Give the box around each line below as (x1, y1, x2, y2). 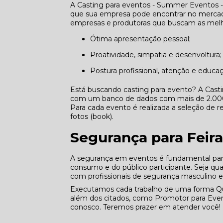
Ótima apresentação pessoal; (96, 34, 191, 43)
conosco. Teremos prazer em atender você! (70, 202, 221, 212)
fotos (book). (70, 111, 114, 121)
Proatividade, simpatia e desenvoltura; (96, 50, 222, 59)
